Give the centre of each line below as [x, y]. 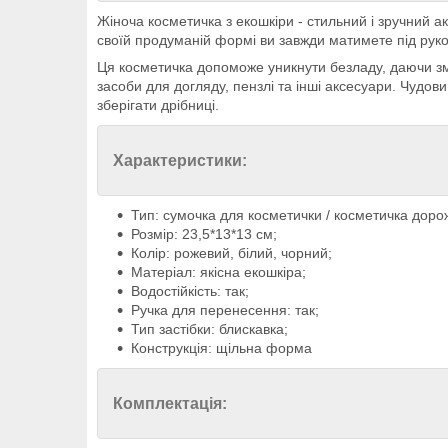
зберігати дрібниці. [158, 105]
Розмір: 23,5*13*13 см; [204, 234]
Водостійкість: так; [190, 291]
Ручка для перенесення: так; [225, 310]
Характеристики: [180, 161]
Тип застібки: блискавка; [209, 329]
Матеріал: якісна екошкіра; [218, 272]
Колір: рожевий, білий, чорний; [231, 253]
